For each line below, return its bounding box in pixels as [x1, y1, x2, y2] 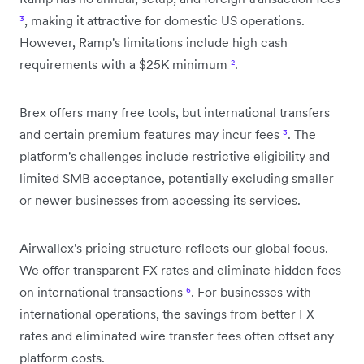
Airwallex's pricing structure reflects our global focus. [19, 240, 328, 256]
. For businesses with [191, 284, 311, 300]
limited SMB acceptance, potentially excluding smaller [19, 170, 334, 186]
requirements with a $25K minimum [19, 56, 231, 72]
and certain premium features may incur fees [19, 126, 283, 142]
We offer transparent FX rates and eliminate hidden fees [19, 262, 341, 278]
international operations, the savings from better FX [19, 305, 314, 322]
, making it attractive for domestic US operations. [24, 12, 305, 28]
